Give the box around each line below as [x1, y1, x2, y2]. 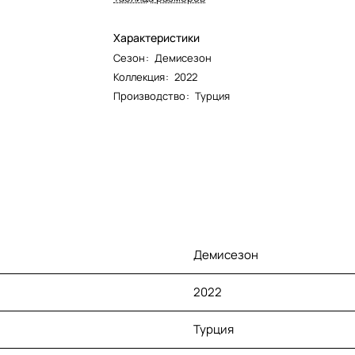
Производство [113, 89, 186, 103]
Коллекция [113, 70, 166, 84]
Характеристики [113, 30, 200, 45]
